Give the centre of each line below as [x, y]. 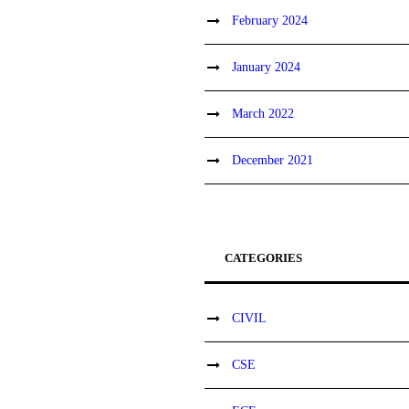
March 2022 [263, 114]
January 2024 [267, 67]
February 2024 [270, 21]
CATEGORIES [264, 258]
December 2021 [273, 160]
